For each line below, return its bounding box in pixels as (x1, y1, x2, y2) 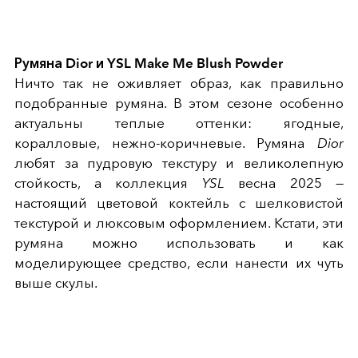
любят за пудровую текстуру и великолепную (14, 155, 344, 172)
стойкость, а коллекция (14, 175, 202, 192)
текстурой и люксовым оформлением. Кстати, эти (14, 215, 344, 232)
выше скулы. (14, 275, 97, 292)
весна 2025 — (224, 175, 344, 192)
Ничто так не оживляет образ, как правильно (14, 75, 344, 92)
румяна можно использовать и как (14, 235, 344, 252)
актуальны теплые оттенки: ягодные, (14, 115, 344, 132)
